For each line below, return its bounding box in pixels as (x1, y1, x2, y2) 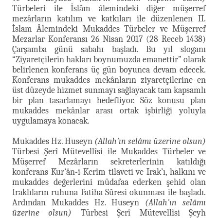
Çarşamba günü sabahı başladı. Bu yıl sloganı (12, 44, 206, 54)
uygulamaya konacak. (12, 115, 90, 126)
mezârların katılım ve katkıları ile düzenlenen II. (12, 13, 206, 24)
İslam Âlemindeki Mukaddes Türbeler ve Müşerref (12, 23, 206, 34)
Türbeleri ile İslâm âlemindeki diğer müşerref (12, 3, 206, 14)
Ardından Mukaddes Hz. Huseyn (12, 197, 145, 208)
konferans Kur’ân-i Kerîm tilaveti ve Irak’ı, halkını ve (12, 166, 206, 177)
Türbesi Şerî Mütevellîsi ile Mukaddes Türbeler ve (12, 146, 206, 157)
